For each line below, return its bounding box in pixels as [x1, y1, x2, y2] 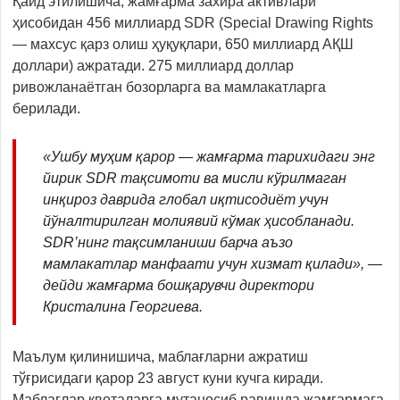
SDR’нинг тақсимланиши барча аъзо [43, 234, 293, 250]
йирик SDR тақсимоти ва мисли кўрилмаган [43, 170, 346, 186]
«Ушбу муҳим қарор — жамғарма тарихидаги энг [43, 148, 375, 164]
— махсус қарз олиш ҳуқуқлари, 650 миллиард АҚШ [12, 36, 354, 52]
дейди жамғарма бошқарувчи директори [43, 277, 314, 293]
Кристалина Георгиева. [43, 298, 203, 314]
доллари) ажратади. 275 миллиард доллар [12, 57, 294, 73]
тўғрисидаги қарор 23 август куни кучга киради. [12, 370, 323, 386]
